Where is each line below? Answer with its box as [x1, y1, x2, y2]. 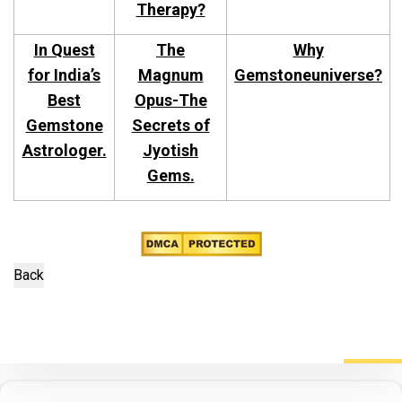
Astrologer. [22, 141, 107, 161]
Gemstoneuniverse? [234, 66, 382, 85]
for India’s [28, 66, 100, 85]
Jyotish [143, 141, 198, 161]
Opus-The [134, 91, 207, 110]
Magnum [137, 66, 204, 85]
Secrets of [131, 116, 210, 135]
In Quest [33, 40, 95, 60]
